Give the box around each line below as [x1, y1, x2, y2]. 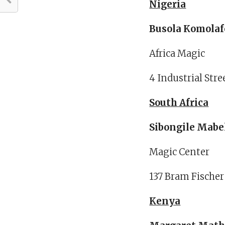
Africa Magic [149, 48, 205, 60]
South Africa [149, 97, 209, 109]
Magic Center [149, 146, 210, 158]
